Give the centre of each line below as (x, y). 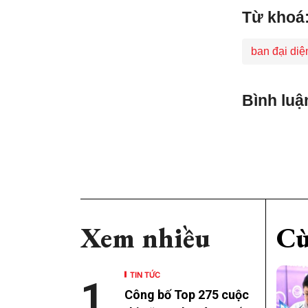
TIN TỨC (145, 274)
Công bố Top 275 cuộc (187, 295)
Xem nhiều (145, 238)
